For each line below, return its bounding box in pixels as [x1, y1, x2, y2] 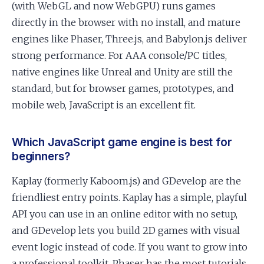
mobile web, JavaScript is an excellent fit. [12, 99, 196, 111]
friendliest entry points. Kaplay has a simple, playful [12, 192, 247, 203]
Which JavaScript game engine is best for [12, 136, 232, 149]
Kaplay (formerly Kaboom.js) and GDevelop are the [12, 175, 241, 187]
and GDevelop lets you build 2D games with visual [12, 225, 240, 236]
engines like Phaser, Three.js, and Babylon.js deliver [12, 33, 247, 45]
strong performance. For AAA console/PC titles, [12, 49, 227, 61]
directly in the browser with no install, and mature [12, 16, 240, 28]
